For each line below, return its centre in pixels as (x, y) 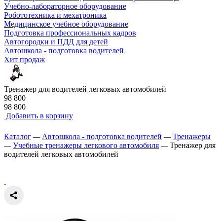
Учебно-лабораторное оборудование (65, 6)
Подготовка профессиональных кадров (70, 33)
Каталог (18, 136)
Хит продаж (24, 59)
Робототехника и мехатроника (55, 15)
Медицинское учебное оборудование (66, 24)
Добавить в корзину (39, 115)
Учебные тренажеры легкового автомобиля (86, 145)
